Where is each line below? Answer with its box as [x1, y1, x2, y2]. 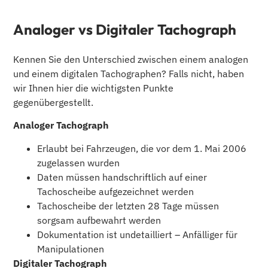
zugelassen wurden [37, 156, 120, 169]
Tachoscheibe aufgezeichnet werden [37, 185, 194, 197]
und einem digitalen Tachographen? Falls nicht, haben [13, 68, 245, 80]
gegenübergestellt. [13, 96, 94, 109]
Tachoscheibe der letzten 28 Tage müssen [37, 199, 220, 212]
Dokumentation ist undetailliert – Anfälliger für [37, 228, 238, 240]
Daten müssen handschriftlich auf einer [37, 170, 208, 183]
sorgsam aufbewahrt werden [37, 214, 162, 226]
